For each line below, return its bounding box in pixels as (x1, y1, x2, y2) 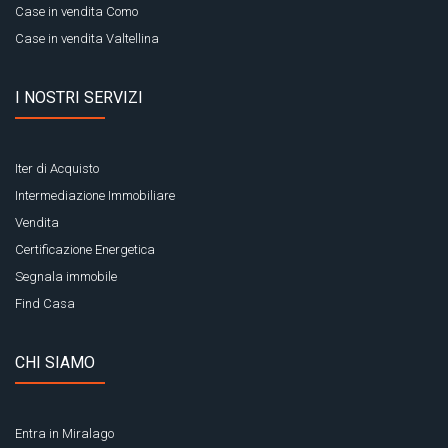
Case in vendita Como (15, 3, 138, 19)
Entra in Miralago (15, 425, 114, 441)
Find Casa (15, 295, 75, 311)
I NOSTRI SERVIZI (15, 87, 143, 107)
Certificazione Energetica (15, 241, 155, 257)
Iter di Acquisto (15, 160, 99, 176)
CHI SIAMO (15, 352, 95, 372)
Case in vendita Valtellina (15, 30, 159, 46)
